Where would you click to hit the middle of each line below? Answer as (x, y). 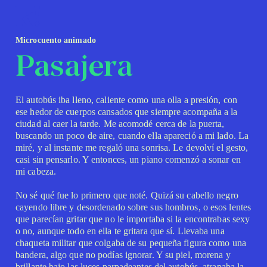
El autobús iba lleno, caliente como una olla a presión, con (126, 100)
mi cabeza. (36, 171)
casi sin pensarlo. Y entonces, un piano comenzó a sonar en (128, 159)
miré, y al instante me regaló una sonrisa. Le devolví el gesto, (132, 148)
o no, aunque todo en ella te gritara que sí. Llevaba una (120, 231)
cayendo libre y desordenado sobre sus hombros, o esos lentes (133, 207)
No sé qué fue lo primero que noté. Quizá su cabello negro (127, 195)
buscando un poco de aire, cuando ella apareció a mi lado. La (132, 136)
